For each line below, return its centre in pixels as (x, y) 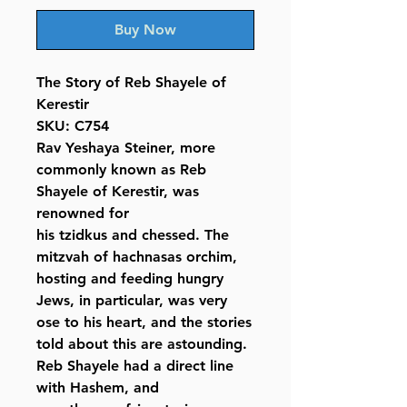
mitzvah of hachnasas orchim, (137, 257)
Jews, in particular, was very (132, 301)
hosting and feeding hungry (130, 279)
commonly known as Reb (121, 170)
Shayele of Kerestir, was (118, 192)
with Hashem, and (98, 388)
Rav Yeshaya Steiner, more (126, 148)
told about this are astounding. (142, 344)
